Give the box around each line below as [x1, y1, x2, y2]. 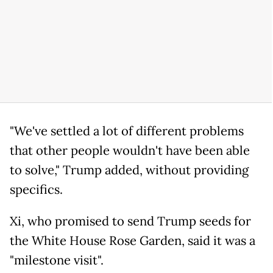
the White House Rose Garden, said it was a [10, 232, 255, 249]
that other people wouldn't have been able [10, 142, 250, 158]
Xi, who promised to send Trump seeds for [10, 213, 251, 229]
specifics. [10, 181, 63, 197]
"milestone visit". [10, 252, 104, 268]
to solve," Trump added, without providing [10, 161, 249, 178]
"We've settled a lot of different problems [10, 122, 244, 139]
